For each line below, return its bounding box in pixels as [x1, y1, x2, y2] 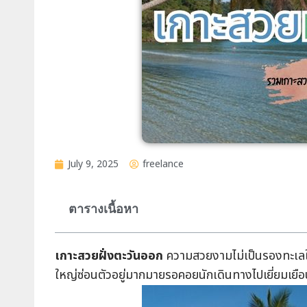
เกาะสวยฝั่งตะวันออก [55, 247, 163, 265]
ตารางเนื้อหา [69, 201, 138, 216]
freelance [143, 157, 184, 171]
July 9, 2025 [68, 157, 119, 171]
